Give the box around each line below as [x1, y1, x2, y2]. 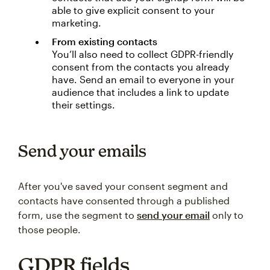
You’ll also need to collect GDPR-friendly [52, 48, 233, 60]
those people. [18, 224, 81, 235]
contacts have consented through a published [18, 195, 230, 206]
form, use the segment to [18, 209, 137, 221]
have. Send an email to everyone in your [52, 74, 234, 85]
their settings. [52, 99, 115, 110]
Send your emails [18, 141, 146, 160]
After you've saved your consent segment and [18, 180, 228, 192]
